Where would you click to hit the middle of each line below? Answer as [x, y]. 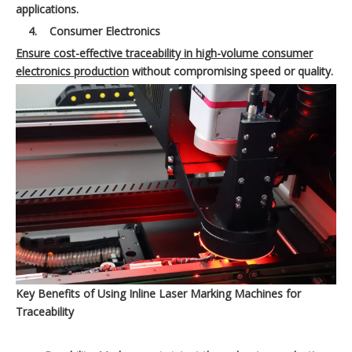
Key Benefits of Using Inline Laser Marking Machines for [158, 294]
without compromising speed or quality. [231, 71]
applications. [47, 9]
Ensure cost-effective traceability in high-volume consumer [164, 53]
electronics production [72, 71]
